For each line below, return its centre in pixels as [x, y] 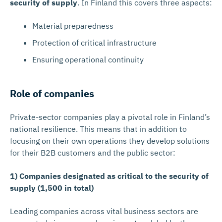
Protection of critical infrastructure [94, 43]
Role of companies [52, 93]
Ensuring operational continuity [88, 59]
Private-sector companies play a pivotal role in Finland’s [110, 117]
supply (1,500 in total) [52, 188]
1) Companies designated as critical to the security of [109, 176]
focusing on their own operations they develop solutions [110, 141]
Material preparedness [73, 26]
